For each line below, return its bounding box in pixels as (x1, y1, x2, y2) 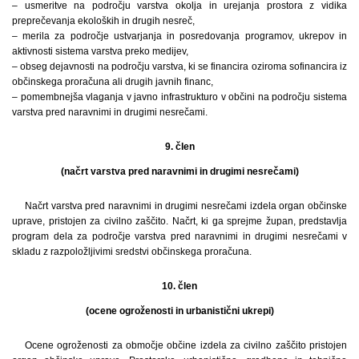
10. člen (162, 280, 197, 292)
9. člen (164, 140, 195, 152)
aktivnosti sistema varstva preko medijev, (12, 45, 188, 57)
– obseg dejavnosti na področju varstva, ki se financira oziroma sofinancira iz (12, 60, 347, 72)
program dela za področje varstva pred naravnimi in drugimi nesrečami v (12, 230, 347, 242)
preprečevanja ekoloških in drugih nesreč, (12, 14, 195, 26)
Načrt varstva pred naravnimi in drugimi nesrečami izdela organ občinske (25, 200, 347, 212)
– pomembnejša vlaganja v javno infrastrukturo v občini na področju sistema (12, 91, 347, 103)
